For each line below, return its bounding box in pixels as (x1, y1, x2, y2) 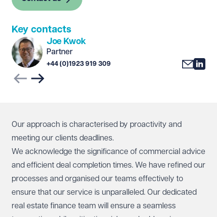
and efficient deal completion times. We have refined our (12, 161, 205, 170)
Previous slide (20, 79, 71, 88)
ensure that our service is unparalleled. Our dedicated (12, 188, 197, 197)
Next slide (37, 79, 73, 88)
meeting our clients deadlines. (12, 134, 118, 142)
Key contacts (12, 24, 71, 34)
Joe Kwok (46, 37, 86, 46)
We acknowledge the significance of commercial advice (12, 147, 205, 156)
